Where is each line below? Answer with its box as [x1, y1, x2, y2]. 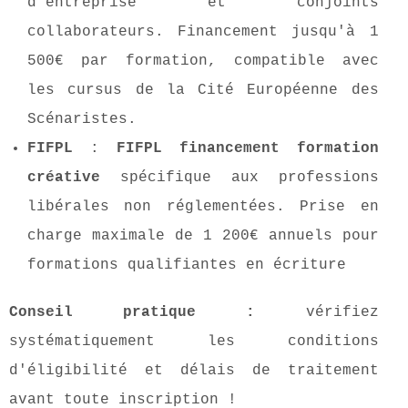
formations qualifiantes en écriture [27, 257, 346, 274]
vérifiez [255, 304, 379, 321]
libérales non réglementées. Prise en [27, 199, 379, 216]
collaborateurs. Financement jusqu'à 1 [27, 24, 379, 41]
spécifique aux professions [100, 169, 379, 187]
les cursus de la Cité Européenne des [27, 82, 379, 99]
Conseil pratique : [9, 304, 256, 321]
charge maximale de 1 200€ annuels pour [27, 228, 379, 245]
